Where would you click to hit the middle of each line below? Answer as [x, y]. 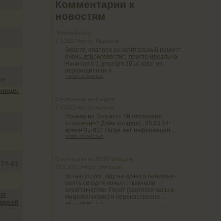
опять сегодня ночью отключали [110, 183]
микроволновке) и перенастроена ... [115, 197]
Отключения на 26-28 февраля [94, 159]
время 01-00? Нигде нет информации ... [121, 130]
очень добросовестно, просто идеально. [122, 57]
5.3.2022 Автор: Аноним [85, 108]
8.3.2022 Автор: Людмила [87, 41]
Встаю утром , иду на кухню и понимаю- [120, 176]
